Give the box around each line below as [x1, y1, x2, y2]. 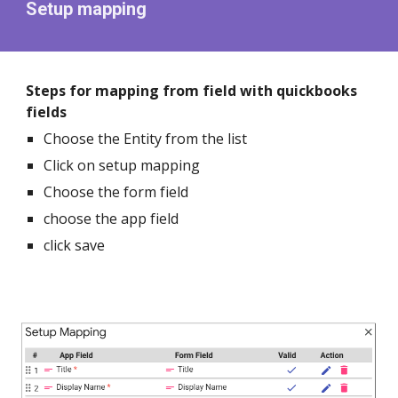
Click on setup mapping [44, 155, 201, 175]
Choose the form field [44, 182, 189, 202]
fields [26, 102, 68, 122]
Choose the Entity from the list [44, 129, 248, 148]
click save [44, 235, 106, 255]
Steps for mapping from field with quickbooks [26, 81, 358, 100]
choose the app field [44, 209, 179, 228]
